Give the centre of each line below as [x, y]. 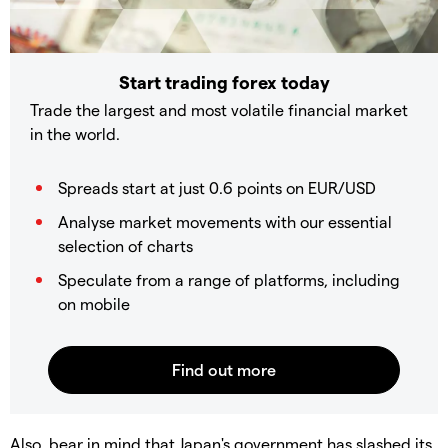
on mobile [94, 303]
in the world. [75, 133]
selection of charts [125, 245]
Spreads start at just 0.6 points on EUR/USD [217, 187]
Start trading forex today [224, 81]
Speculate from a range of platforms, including [229, 279]
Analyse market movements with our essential [225, 221]
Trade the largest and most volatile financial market [219, 109]
